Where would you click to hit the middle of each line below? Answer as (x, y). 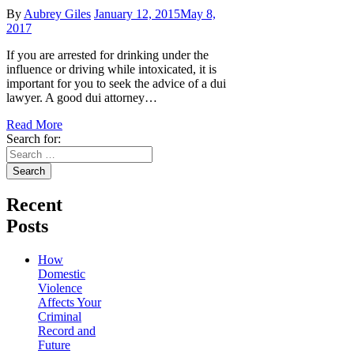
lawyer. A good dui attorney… (82, 97)
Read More (34, 124)
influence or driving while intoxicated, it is (111, 69)
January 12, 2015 (137, 13)
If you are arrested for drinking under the (107, 55)
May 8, (198, 13)
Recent (34, 205)
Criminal (60, 317)
